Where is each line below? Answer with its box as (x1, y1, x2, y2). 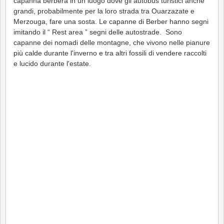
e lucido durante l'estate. (13, 59, 91, 67)
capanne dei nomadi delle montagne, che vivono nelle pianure (13, 38, 210, 46)
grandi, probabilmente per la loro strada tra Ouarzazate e (13, 6, 194, 15)
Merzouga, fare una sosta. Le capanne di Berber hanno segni (13, 17, 208, 25)
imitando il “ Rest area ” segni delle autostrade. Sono (13, 27, 182, 36)
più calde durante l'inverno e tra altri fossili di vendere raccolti (13, 48, 206, 57)
